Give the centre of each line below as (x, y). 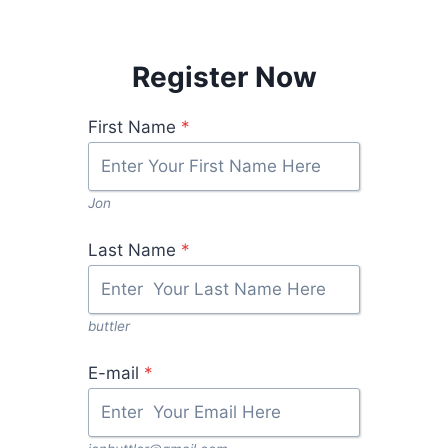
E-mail (113, 373)
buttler (109, 326)
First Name (132, 127)
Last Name (132, 250)
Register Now (224, 77)
